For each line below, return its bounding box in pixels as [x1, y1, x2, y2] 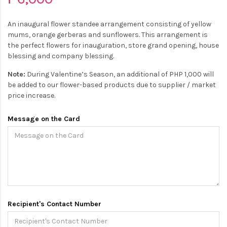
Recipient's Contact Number [8, 199, 101, 208]
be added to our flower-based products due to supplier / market [8, 80, 216, 89]
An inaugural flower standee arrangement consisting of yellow [8, 19, 211, 28]
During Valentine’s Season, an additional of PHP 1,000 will [25, 69, 214, 79]
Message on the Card [8, 114, 80, 123]
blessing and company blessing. [8, 51, 114, 60]
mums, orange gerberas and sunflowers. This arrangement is [8, 30, 208, 39]
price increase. [8, 91, 55, 100]
